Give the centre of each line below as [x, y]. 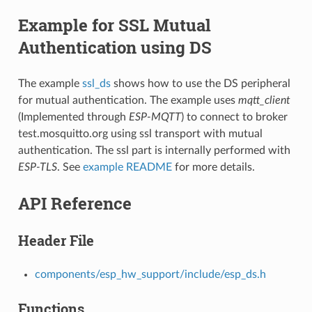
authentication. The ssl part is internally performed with [154, 150]
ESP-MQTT [155, 117]
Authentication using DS [115, 47]
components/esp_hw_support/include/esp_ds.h [150, 274]
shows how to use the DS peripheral [200, 83]
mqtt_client [264, 100]
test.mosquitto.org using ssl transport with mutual [140, 133]
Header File [56, 240]
